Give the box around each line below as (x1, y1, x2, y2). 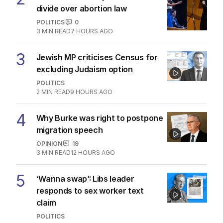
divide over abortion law (36, 3, 127, 13)
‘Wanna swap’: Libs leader (36, 173, 134, 184)
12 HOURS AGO (70, 148, 115, 156)
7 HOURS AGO (70, 27, 113, 35)
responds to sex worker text (36, 185, 144, 196)
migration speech (36, 124, 103, 135)
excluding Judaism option (36, 64, 133, 74)
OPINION (36, 139, 62, 147)
